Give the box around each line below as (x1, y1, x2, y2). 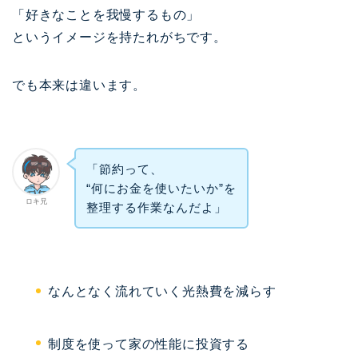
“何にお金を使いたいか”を (86, 181, 237, 195)
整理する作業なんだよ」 (86, 200, 227, 214)
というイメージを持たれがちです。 (12, 30, 227, 44)
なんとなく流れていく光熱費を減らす (48, 284, 276, 299)
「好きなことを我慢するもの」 (12, 7, 201, 22)
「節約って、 (86, 161, 163, 176)
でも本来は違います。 (12, 78, 146, 92)
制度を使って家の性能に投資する (48, 336, 249, 351)
